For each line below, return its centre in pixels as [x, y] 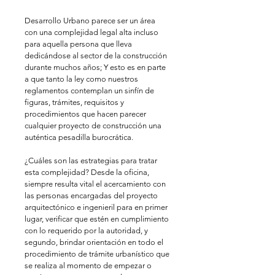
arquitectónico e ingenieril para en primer [97, 207]
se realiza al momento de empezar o [89, 266]
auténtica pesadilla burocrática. [80, 137]
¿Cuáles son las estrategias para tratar [92, 161]
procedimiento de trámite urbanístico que [98, 254]
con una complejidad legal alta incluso [92, 33]
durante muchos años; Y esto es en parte [96, 68]
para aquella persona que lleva [79, 44]
